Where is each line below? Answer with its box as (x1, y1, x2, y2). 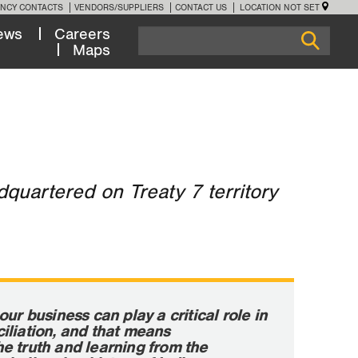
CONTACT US (175, 2, 227, 13)
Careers (54, 24, 111, 44)
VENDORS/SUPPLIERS (74, 2, 164, 13)
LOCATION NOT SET (240, 2, 320, 13)
